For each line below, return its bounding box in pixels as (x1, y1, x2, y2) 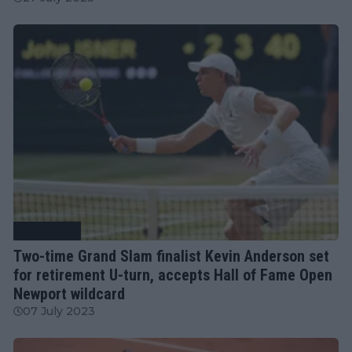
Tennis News (20, 224, 75, 236)
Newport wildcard (13, 284, 125, 303)
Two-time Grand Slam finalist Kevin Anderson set (13, 246, 329, 266)
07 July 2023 (23, 303, 95, 318)
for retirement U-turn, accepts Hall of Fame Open (13, 265, 332, 284)
